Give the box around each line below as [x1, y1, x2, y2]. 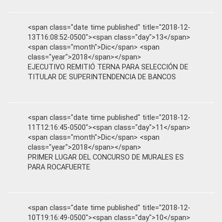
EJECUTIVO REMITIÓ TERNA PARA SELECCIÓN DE [28, 62, 188, 71]
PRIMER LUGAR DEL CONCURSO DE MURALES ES [28, 153, 184, 162]
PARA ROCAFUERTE [28, 163, 90, 171]
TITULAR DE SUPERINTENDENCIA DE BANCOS [28, 72, 176, 81]
